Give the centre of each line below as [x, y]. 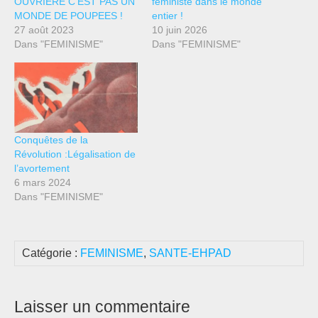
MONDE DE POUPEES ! [68, 15]
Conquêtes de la [51, 140]
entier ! [169, 15]
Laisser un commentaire [102, 307]
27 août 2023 [44, 29]
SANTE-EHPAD [190, 253]
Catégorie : [51, 253]
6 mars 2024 [43, 183]
